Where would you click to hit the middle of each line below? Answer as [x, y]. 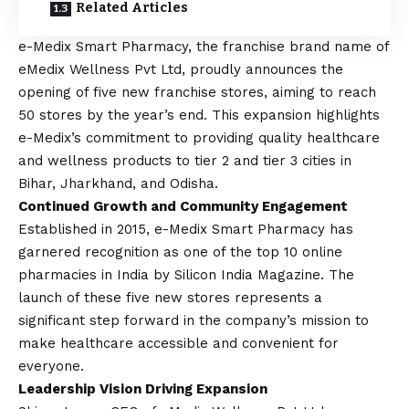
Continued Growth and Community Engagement [183, 207]
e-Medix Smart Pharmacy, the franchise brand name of [204, 47]
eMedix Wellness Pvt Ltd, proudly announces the [181, 70]
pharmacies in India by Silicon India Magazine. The [186, 275]
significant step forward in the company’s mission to [194, 321]
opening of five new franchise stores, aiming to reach [197, 93]
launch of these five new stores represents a [170, 298]
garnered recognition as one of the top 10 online [180, 252]
